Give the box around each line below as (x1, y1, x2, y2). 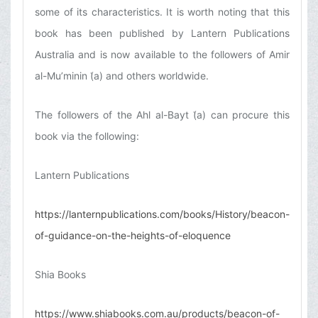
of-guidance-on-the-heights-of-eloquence (35, 229, 231, 242)
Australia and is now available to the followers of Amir (35, 48, 290, 61)
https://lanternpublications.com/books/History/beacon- (35, 208, 290, 221)
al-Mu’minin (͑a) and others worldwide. (35, 70, 209, 82)
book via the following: (35, 130, 139, 143)
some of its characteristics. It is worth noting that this (35, 6, 290, 18)
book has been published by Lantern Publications (35, 27, 290, 40)
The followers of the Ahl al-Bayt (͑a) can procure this (35, 109, 290, 121)
